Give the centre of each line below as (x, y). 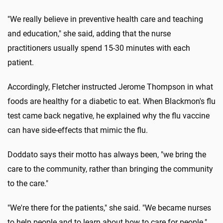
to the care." (28, 184)
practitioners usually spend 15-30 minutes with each (99, 48)
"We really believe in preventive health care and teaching (105, 19)
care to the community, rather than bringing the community (110, 169)
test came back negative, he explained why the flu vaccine (109, 116)
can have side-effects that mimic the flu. (78, 130)
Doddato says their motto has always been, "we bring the (107, 155)
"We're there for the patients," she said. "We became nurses (109, 208)
